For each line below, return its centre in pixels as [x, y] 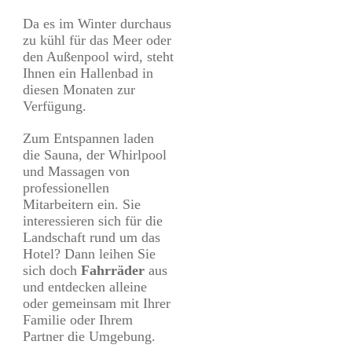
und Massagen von [76, 172]
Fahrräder [113, 271]
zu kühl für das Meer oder [97, 40]
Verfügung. [55, 106]
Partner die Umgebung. [89, 337]
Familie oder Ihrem [78, 320]
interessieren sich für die [93, 221]
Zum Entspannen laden [88, 139]
